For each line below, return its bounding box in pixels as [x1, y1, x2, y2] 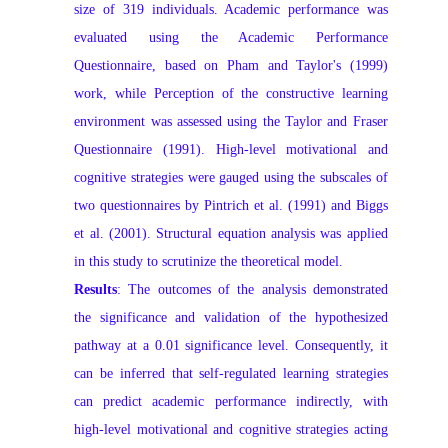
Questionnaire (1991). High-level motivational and [74, 141, 388, 157]
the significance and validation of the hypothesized [74, 309, 388, 325]
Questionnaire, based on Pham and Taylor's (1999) [74, 57, 388, 73]
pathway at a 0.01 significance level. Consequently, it [74, 337, 388, 353]
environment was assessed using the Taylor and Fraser [74, 113, 388, 129]
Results [74, 281, 118, 297]
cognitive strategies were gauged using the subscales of [74, 169, 388, 185]
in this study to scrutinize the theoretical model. [74, 253, 344, 269]
